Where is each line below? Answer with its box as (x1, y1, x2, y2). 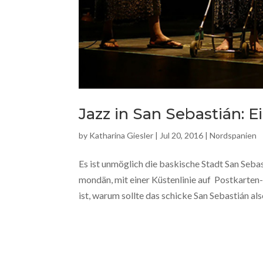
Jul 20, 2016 (160, 130, 204, 141)
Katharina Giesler (89, 130, 154, 141)
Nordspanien (210, 130, 257, 141)
